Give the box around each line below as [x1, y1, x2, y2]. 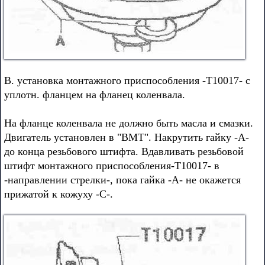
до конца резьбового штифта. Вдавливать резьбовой [4, 146, 244, 157]
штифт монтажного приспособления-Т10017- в [4, 160, 219, 172]
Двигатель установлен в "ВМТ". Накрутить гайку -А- [4, 131, 249, 143]
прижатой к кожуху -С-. [4, 188, 113, 200]
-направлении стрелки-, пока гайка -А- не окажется [4, 174, 241, 186]
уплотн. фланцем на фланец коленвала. [4, 89, 185, 101]
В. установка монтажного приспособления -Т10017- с [4, 75, 250, 86]
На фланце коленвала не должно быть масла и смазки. [4, 117, 253, 129]
